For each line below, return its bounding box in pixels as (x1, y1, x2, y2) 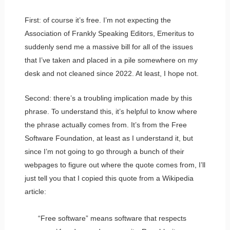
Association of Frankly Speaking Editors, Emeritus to (24, 29, 194, 37)
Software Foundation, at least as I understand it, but (24, 133, 193, 142)
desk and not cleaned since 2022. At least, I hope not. (24, 69, 201, 78)
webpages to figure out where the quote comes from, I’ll (24, 160, 205, 169)
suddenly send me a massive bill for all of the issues (24, 42, 193, 51)
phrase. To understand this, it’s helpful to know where (24, 107, 197, 116)
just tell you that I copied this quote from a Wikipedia (24, 174, 194, 182)
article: (24, 187, 48, 196)
